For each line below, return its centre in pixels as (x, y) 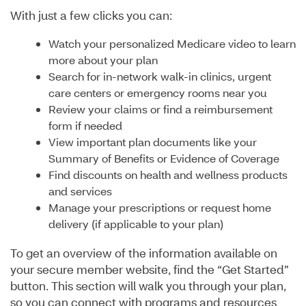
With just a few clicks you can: (91, 15)
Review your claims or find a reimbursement (161, 109)
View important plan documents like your (153, 142)
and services (80, 191)
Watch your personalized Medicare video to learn (172, 44)
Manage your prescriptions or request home (160, 208)
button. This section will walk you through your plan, (148, 286)
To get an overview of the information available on (144, 253)
